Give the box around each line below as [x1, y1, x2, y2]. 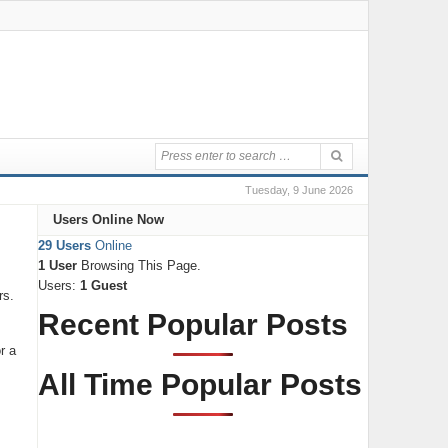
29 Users [37, 238, 91, 253]
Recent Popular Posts [37, 308, 348, 341]
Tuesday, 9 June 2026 [244, 184, 353, 196]
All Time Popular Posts [37, 368, 362, 401]
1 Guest [79, 278, 127, 293]
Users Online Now [52, 212, 164, 227]
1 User [37, 258, 77, 273]
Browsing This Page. [76, 258, 201, 273]
